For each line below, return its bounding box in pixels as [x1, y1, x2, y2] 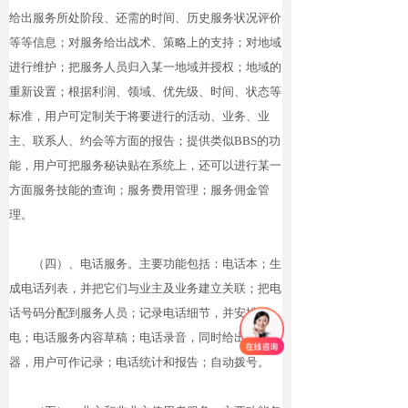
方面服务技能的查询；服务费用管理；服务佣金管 [9, 183, 270, 197]
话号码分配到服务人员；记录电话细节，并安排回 [9, 306, 270, 320]
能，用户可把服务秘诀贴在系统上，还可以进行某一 [9, 158, 281, 172]
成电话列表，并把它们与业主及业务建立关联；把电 [9, 281, 281, 295]
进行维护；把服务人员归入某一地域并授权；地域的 [9, 60, 281, 74]
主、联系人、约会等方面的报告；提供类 [9, 134, 222, 148]
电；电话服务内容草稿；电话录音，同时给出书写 [9, 331, 270, 344]
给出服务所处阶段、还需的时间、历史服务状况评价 [9, 11, 281, 25]
